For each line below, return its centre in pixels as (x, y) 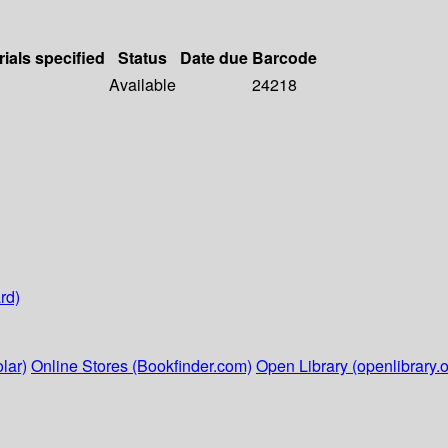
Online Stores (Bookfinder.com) (141, 366)
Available (142, 85)
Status (142, 58)
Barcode (284, 58)
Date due (214, 58)
